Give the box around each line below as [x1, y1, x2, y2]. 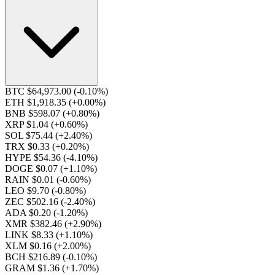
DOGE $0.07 [5, 163, 60, 174]
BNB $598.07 [5, 108, 63, 118]
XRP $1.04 [5, 119, 51, 130]
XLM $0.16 [5, 241, 54, 251]
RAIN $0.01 [5, 174, 56, 185]
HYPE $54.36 [5, 152, 63, 163]
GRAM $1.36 [5, 263, 62, 273]
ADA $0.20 [5, 207, 53, 218]
